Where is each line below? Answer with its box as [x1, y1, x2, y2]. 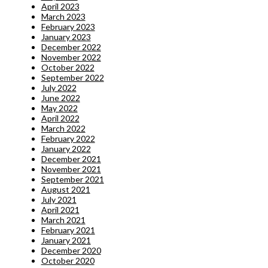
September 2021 [41, 174, 104, 184]
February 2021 [41, 225, 95, 235]
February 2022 [41, 133, 95, 144]
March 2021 [41, 215, 86, 225]
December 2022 [41, 42, 101, 52]
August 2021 [41, 184, 90, 194]
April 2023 [41, 1, 80, 11]
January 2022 [41, 144, 91, 154]
